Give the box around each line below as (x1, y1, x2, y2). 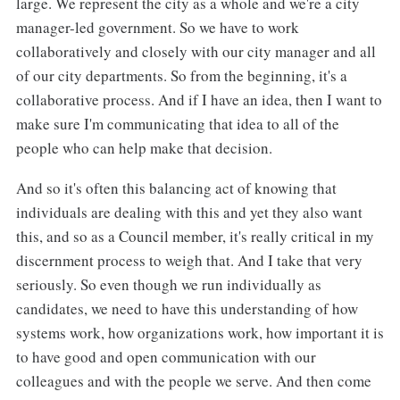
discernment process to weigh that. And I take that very (15, 250, 362, 271)
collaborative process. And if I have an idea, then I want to (15, 89, 382, 111)
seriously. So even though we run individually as (15, 274, 321, 296)
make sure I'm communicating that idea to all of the (15, 113, 339, 135)
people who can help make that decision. (15, 137, 272, 159)
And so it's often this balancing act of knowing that (15, 178, 337, 199)
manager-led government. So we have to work (15, 17, 299, 38)
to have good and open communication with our (15, 346, 316, 368)
